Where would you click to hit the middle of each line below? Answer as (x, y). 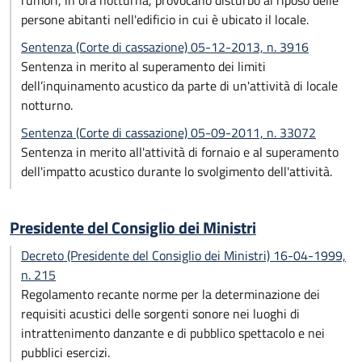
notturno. (47, 105)
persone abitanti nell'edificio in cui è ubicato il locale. (165, 19)
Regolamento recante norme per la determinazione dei (170, 294)
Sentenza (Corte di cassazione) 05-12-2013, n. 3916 (165, 47)
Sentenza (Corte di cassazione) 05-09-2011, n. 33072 (168, 133)
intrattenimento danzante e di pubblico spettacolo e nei (173, 333)
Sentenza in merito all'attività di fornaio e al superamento (180, 152)
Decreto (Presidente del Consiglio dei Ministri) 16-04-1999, (183, 255)
